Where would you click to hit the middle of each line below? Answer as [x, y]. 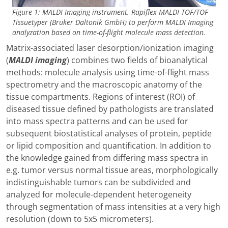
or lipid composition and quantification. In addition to [109, 146]
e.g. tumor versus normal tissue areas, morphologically [112, 170]
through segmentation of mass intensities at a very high [113, 207]
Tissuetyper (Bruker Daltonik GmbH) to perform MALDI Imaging [113, 22]
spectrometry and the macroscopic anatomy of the [104, 85]
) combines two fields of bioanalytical [137, 60]
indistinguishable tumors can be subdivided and [98, 182]
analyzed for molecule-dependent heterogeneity [99, 195]
